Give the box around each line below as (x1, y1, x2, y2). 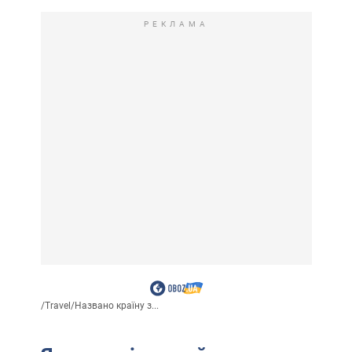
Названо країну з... (74, 299, 159, 311)
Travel (44, 299, 71, 311)
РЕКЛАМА (143, 19, 209, 28)
